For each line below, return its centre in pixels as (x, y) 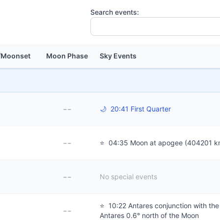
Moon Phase (67, 56)
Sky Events (118, 56)
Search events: (115, 12)
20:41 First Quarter (140, 109)
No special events (128, 177)
